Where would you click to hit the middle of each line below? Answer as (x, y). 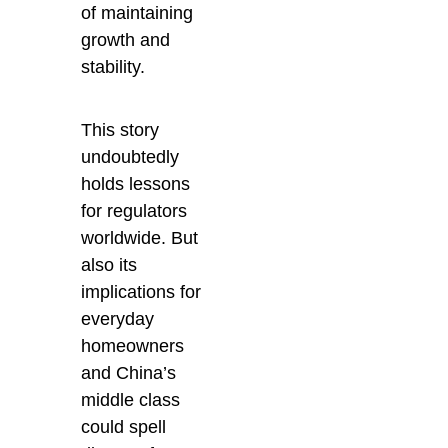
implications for (141, 291)
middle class (131, 399)
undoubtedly (130, 156)
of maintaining (137, 12)
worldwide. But (140, 237)
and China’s (129, 372)
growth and (126, 39)
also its (109, 264)
